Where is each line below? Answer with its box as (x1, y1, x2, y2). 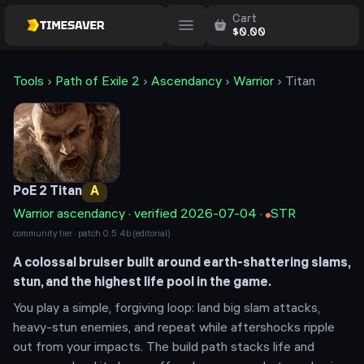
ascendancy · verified (54, 208, 180, 222)
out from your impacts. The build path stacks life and (13, 341, 314, 355)
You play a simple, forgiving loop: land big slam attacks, (13, 302, 320, 316)
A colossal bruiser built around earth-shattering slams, (13, 257, 350, 271)
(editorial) (131, 230, 171, 240)
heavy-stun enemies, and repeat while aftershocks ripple (13, 322, 335, 336)
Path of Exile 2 (55, 76, 140, 89)
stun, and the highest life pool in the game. (13, 276, 271, 290)
